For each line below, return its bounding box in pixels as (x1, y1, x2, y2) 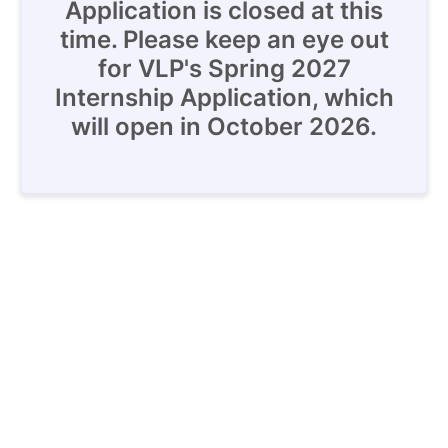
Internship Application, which (54, 83, 394, 112)
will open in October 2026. (71, 112, 377, 141)
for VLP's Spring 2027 (97, 54, 351, 83)
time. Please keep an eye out (59, 25, 389, 54)
